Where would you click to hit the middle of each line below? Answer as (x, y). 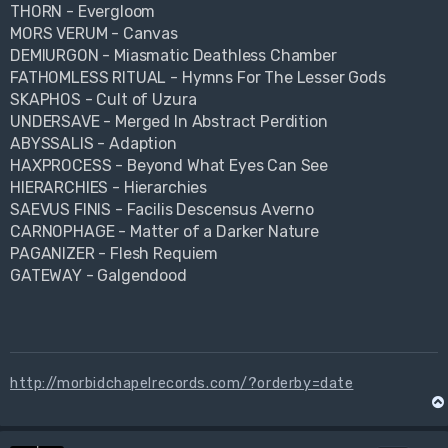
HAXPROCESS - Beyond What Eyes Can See (169, 165)
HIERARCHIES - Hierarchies (109, 187)
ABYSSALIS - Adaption (93, 143)
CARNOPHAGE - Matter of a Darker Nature (164, 231)
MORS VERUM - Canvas (94, 33)
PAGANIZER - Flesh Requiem (114, 253)
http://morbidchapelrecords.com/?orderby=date (182, 382)
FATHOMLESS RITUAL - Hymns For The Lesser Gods (198, 77)
